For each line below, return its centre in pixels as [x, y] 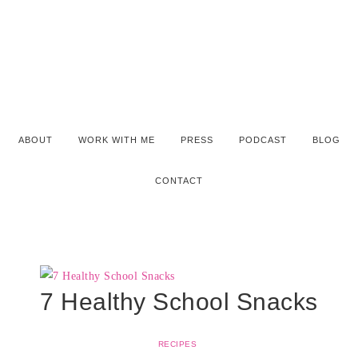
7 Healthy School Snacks [179, 302]
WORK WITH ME [116, 140]
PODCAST [263, 140]
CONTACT [179, 181]
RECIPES [177, 344]
